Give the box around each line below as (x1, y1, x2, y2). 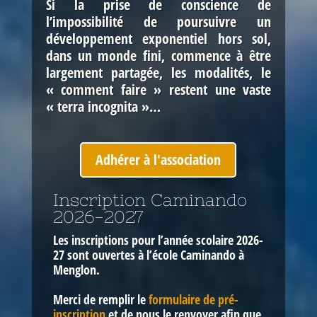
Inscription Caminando (52, 190, 247, 209)
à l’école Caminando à (134, 246, 244, 263)
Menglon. (52, 260, 100, 278)
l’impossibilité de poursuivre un (45, 11, 272, 31)
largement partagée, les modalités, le (45, 62, 272, 82)
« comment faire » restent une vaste (45, 79, 272, 99)
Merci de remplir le (52, 290, 149, 308)
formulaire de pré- (148, 290, 238, 308)
